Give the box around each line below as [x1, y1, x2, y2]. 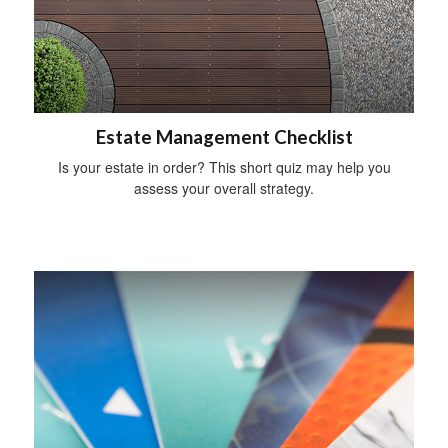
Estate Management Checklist [95, 125, 353, 148]
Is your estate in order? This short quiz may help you [57, 156, 391, 177]
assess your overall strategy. [134, 177, 314, 198]
